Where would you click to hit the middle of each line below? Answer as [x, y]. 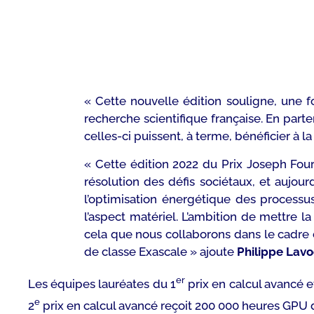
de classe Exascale [137, 251]
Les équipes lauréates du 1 [102, 284]
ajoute [217, 251]
